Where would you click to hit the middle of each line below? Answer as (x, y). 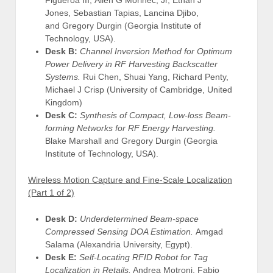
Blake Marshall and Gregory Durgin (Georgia (131, 140)
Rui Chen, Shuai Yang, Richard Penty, (154, 76)
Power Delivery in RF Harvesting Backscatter (131, 64)
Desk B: (61, 51)
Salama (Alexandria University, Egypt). (119, 245)
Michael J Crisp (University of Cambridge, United (139, 89)
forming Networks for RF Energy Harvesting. (130, 128)
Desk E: (62, 257)
